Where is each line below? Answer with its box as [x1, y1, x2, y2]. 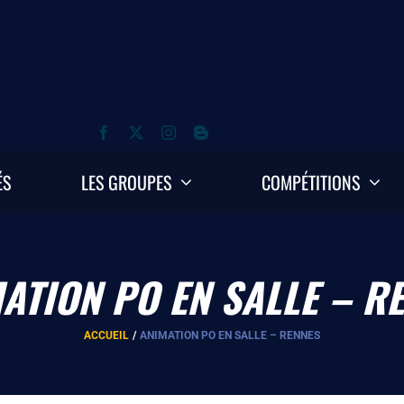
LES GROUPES [80, 168, 171, 196]
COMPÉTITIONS [262, 168, 361, 196]
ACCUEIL [83, 328, 129, 342]
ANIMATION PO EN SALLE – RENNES [140, 328, 321, 342]
